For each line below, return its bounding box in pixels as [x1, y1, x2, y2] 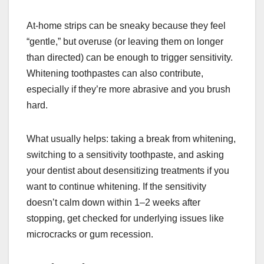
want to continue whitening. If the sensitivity [27, 181, 206, 192]
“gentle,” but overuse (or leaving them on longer [27, 37, 223, 47]
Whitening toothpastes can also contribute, [27, 68, 203, 79]
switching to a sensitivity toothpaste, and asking [27, 150, 224, 160]
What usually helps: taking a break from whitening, [27, 134, 236, 144]
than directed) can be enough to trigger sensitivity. [27, 52, 233, 63]
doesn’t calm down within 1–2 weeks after [27, 197, 200, 208]
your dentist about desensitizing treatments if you [27, 166, 229, 176]
